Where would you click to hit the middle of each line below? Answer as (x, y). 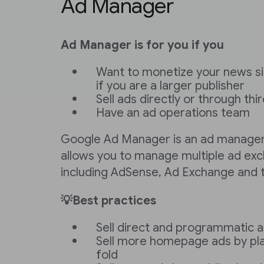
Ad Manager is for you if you (142, 45)
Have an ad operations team (173, 113)
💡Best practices (108, 201)
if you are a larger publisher (170, 86)
